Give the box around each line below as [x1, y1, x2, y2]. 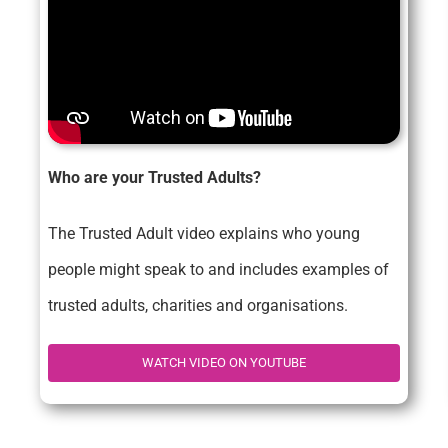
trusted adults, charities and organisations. [47, 296, 348, 316]
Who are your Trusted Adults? [47, 168, 261, 188]
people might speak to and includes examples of [47, 260, 389, 280]
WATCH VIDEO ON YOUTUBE [142, 355, 306, 371]
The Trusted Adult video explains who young [47, 224, 360, 244]
